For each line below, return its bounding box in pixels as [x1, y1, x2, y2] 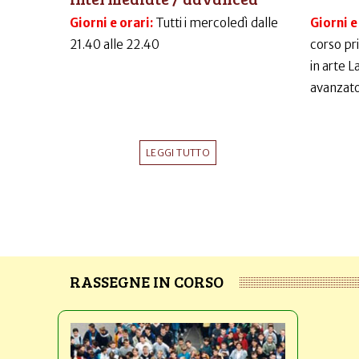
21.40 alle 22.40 [70, 37, 159, 53]
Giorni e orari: [70, 15, 155, 31]
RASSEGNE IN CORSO [70, 270, 224, 293]
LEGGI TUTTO [146, 147, 210, 159]
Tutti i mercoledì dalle [155, 15, 278, 31]
